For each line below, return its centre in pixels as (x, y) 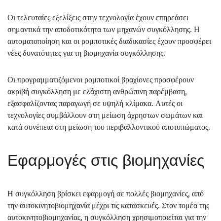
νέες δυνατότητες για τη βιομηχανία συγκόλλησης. (86, 53)
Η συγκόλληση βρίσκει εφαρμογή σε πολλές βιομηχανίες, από (106, 193)
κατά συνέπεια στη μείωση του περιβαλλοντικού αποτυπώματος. (109, 127)
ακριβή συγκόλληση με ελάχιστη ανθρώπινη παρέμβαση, (97, 91)
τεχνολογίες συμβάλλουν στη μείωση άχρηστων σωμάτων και (105, 115)
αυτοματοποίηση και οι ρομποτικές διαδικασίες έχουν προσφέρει (109, 41)
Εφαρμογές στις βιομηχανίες (106, 160)
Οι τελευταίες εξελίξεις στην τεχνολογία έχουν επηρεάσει (98, 17)
